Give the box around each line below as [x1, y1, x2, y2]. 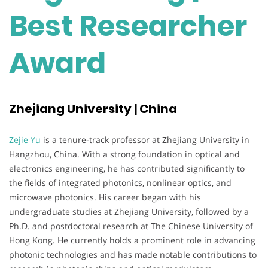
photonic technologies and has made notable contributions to [9, 248, 257, 260]
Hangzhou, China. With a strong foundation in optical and [9, 148, 240, 160]
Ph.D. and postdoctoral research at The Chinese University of [9, 220, 253, 232]
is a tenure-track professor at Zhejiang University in [41, 133, 249, 145]
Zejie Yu [9, 133, 41, 145]
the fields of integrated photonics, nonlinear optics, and [9, 176, 232, 188]
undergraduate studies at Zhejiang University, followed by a [9, 205, 249, 217]
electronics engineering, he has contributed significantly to [9, 162, 245, 174]
